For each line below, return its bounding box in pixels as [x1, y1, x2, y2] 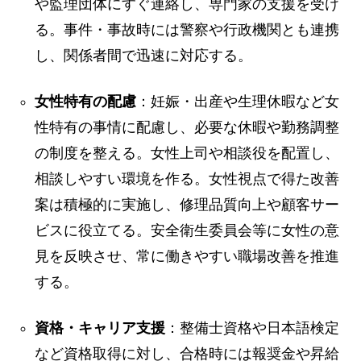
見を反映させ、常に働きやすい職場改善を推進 [35, 248, 340, 264]
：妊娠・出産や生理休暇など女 [136, 93, 340, 110]
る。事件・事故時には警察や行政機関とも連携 [35, 22, 340, 38]
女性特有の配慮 [35, 93, 137, 110]
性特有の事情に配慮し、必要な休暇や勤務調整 [35, 119, 340, 135]
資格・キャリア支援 [35, 320, 166, 336]
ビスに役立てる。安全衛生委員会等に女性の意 [35, 222, 340, 239]
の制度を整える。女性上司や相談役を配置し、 [35, 145, 340, 161]
